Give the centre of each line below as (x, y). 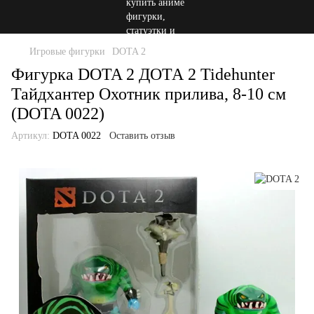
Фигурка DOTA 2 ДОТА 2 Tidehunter (143, 74)
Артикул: (30, 136)
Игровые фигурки (67, 52)
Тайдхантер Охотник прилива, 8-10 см (149, 94)
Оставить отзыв (142, 136)
